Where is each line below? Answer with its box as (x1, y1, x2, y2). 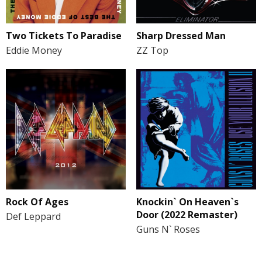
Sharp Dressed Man (136, 29, 226, 43)
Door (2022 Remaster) (136, 208, 237, 221)
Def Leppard (6, 209, 61, 223)
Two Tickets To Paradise (6, 29, 122, 43)
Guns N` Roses (136, 222, 200, 236)
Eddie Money (6, 44, 62, 57)
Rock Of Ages (6, 195, 68, 208)
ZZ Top (136, 44, 168, 57)
